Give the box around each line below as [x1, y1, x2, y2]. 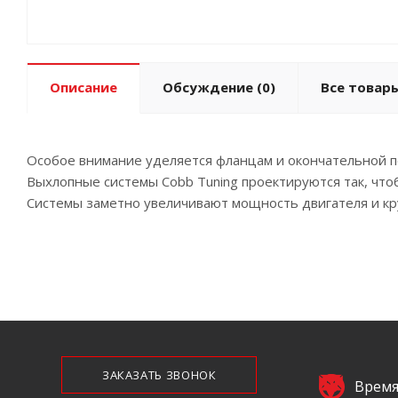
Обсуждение [163, 78, 253, 97]
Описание [50, 78, 117, 97]
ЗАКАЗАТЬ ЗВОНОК [101, 367, 217, 384]
